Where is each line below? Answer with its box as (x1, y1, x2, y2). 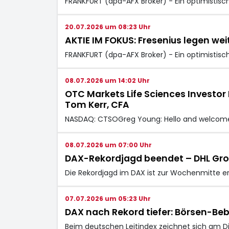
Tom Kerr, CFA (64, 98, 129, 111)
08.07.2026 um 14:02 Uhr (64, 76, 150, 85)
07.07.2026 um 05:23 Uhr (64, 194, 151, 203)
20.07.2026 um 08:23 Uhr (64, 22, 151, 31)
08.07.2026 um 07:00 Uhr (64, 140, 152, 149)
